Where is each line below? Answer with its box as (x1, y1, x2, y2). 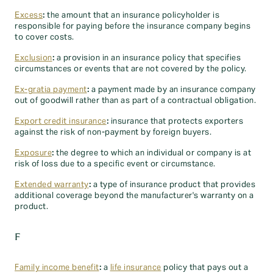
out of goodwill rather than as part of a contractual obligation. (15, 96, 256, 105)
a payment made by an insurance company (89, 85, 256, 94)
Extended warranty (15, 180, 89, 190)
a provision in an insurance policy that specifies (54, 53, 241, 63)
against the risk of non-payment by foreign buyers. (15, 127, 211, 137)
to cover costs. (15, 32, 74, 42)
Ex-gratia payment (15, 85, 87, 94)
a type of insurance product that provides (91, 180, 255, 190)
